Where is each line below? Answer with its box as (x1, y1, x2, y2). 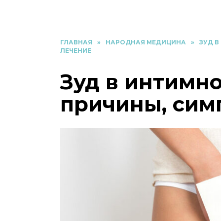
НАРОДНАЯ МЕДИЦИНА (106, 38, 186, 46)
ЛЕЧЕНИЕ (60, 47, 91, 54)
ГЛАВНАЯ (60, 38, 92, 46)
